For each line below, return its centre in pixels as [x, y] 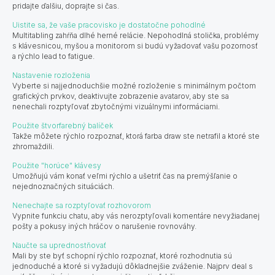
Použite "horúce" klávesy [58, 165]
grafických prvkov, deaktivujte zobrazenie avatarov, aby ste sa [121, 96]
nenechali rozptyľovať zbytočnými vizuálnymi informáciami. [117, 106]
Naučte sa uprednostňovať [59, 245]
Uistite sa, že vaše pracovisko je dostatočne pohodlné [110, 25]
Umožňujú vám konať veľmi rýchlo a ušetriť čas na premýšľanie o [125, 176]
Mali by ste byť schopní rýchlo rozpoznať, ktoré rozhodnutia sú [122, 255]
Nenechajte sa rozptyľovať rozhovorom [82, 205]
